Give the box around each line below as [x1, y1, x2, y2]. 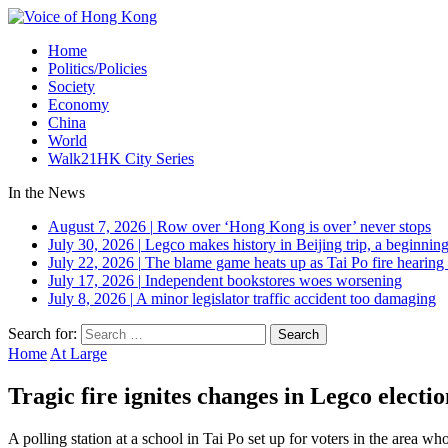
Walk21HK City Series [48, 150, 194, 167]
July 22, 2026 [48, 254, 134, 271]
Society [48, 78, 95, 95]
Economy [48, 96, 109, 113]
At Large [50, 345, 107, 362]
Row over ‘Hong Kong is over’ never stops [157, 218, 431, 235]
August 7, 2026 [48, 218, 146, 235]
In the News [8, 184, 85, 201]
